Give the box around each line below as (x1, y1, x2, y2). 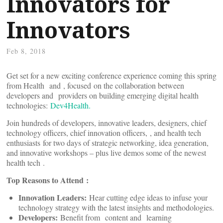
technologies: (6, 100, 50, 111)
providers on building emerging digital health (56, 90, 199, 101)
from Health (6, 80, 47, 91)
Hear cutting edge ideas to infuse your (89, 192, 208, 203)
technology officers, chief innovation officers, (6, 127, 150, 138)
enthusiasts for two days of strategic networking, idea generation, (6, 137, 209, 148)
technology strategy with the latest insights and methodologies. (18, 202, 214, 213)
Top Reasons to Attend (6, 174, 86, 186)
